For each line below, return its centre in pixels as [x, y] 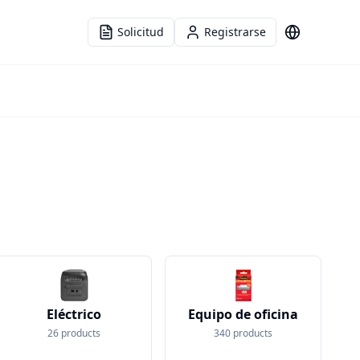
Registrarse [235, 32]
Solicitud [141, 32]
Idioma [310, 39]
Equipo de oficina [243, 314]
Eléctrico [74, 314]
